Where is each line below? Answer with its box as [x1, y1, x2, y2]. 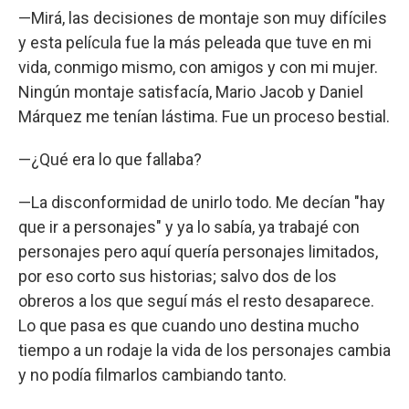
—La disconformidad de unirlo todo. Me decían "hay [18, 192, 385, 212]
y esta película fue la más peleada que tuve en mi [18, 32, 372, 52]
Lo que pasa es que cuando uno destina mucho [18, 315, 359, 335]
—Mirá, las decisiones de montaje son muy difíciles [18, 7, 387, 27]
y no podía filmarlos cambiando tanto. [18, 364, 287, 384]
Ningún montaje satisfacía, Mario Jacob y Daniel [18, 81, 363, 101]
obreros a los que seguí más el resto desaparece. [18, 290, 374, 310]
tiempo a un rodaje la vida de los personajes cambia [18, 340, 391, 360]
